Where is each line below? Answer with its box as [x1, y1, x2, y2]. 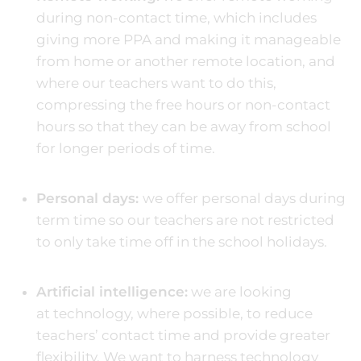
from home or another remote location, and [36, 52, 335, 69]
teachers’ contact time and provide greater [36, 326, 330, 343]
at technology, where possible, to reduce [36, 305, 313, 322]
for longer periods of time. [36, 139, 222, 156]
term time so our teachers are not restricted [36, 211, 334, 228]
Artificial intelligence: [36, 283, 188, 300]
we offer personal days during [143, 189, 346, 206]
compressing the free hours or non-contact [36, 96, 330, 113]
